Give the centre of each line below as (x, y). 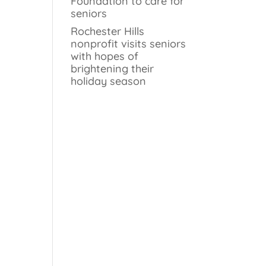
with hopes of (105, 56)
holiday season (109, 81)
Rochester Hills (108, 31)
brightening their (113, 69)
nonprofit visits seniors (129, 44)
